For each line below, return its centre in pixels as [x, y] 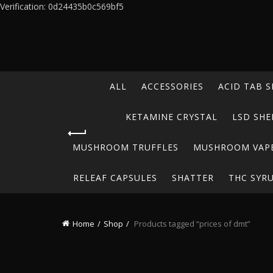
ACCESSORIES [172, 86]
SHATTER [193, 178]
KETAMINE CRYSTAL [172, 117]
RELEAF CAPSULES [115, 178]
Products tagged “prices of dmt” [191, 224]
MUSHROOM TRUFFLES [126, 147]
